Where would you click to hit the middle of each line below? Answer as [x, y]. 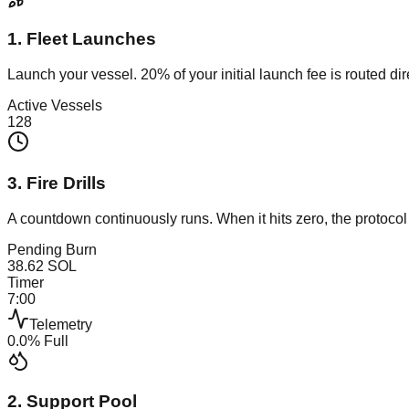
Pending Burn [52, 249]
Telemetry [61, 324]
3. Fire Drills [57, 183]
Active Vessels [55, 106]
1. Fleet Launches [82, 39]
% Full [48, 341]
